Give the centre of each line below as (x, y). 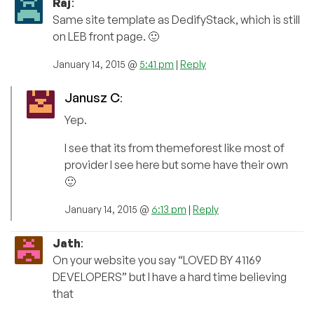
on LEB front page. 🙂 (106, 37)
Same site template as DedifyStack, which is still (176, 20)
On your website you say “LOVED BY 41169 (157, 260)
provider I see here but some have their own (176, 165)
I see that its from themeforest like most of (175, 148)
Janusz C (92, 98)
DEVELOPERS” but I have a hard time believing (170, 277)
